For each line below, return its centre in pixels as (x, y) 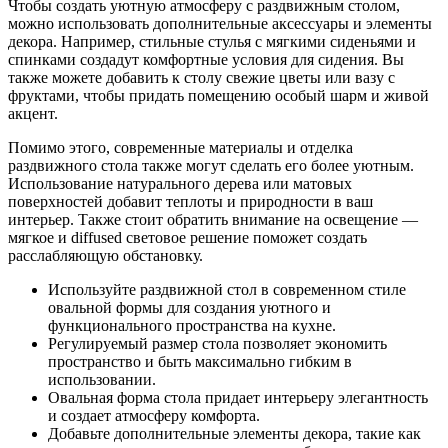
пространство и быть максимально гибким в (200, 361)
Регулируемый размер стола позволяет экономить (217, 343)
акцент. (33, 113)
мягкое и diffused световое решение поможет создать (187, 237)
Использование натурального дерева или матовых (180, 183)
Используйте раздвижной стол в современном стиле (227, 289)
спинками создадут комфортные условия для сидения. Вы (206, 59)
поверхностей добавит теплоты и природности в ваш (190, 201)
